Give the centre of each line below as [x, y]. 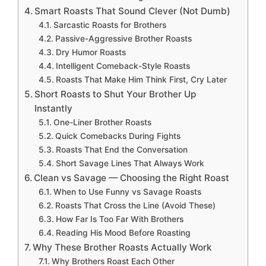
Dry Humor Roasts [91, 53]
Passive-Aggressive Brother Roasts [123, 39]
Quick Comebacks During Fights [118, 136]
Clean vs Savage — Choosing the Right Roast [132, 178]
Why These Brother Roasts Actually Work [123, 248]
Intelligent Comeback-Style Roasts [123, 66]
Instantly [54, 109]
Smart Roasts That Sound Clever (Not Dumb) [133, 11]
